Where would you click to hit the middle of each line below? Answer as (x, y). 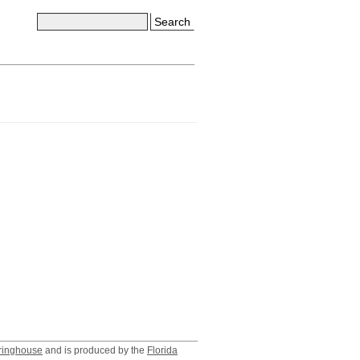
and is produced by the (95, 350)
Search (172, 22)
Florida (162, 350)
